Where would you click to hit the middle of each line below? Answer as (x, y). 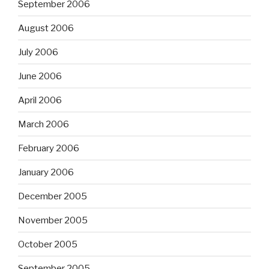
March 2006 (44, 124)
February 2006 (49, 148)
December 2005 (53, 196)
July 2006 (38, 52)
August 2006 (46, 28)
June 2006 (40, 76)
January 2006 (46, 172)
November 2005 (53, 220)
